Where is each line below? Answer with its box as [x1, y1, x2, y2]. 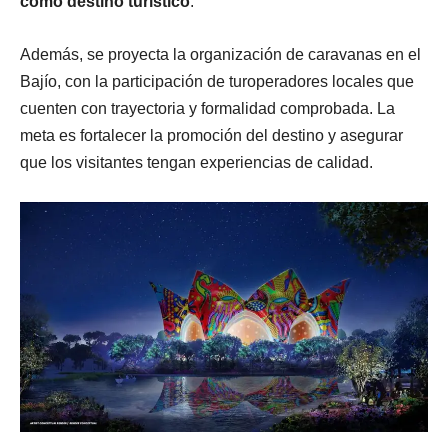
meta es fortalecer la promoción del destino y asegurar [20, 127, 403, 145]
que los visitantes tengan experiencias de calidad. [20, 154, 373, 172]
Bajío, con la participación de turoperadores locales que [20, 73, 414, 91]
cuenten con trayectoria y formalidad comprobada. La [20, 100, 395, 118]
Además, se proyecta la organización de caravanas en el [20, 46, 421, 64]
